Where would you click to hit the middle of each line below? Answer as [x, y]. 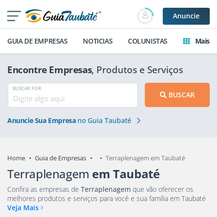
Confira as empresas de [44, 189]
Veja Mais [24, 207]
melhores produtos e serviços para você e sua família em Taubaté [171, 198]
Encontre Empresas [50, 70]
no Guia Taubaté [105, 121]
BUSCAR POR [27, 88]
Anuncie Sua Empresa [42, 121]
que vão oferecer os [159, 189]
